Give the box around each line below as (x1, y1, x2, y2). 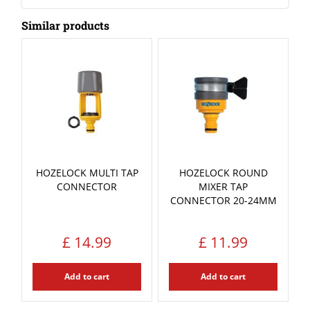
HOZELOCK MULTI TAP (35, 165, 138, 179)
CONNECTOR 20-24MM (170, 193, 277, 207)
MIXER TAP (199, 179, 248, 193)
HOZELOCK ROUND (179, 165, 268, 179)
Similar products (21, 18, 109, 33)
